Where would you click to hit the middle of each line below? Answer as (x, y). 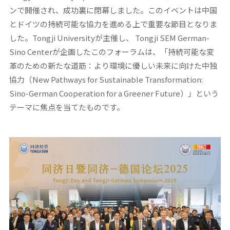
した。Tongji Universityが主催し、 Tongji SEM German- (109, 38)
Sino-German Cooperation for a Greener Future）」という (114, 93)
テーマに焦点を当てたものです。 (66, 107)
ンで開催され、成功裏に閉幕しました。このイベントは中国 (113, 10)
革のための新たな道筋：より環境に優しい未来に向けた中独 (113, 66)
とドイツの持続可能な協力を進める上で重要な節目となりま (113, 24)
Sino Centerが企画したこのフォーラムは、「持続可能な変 (111, 52)
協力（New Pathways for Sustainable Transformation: (106, 80)
